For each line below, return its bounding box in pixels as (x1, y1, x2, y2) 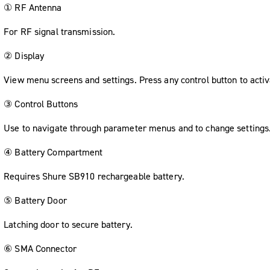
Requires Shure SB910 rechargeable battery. (4, 169, 184, 183)
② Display (4, 49, 45, 62)
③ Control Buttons (4, 97, 78, 110)
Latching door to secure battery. (4, 218, 133, 231)
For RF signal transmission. (4, 25, 116, 38)
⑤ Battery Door (4, 193, 67, 207)
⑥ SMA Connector (4, 242, 77, 255)
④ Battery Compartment (4, 145, 103, 159)
